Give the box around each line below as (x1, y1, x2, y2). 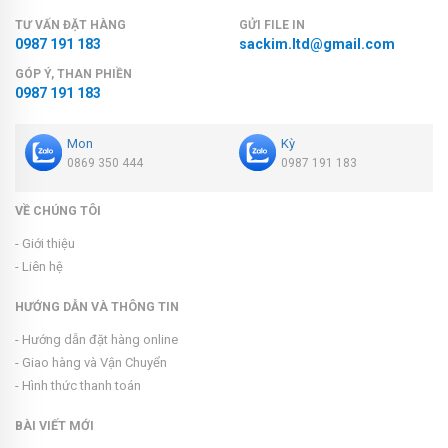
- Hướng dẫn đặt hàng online (15, 332, 178, 348)
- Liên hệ (15, 259, 63, 275)
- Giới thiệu (15, 236, 75, 252)
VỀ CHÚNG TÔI (15, 203, 101, 219)
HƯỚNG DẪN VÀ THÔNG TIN (15, 299, 179, 315)
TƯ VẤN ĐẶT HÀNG (15, 18, 126, 33)
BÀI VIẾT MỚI (15, 418, 94, 434)
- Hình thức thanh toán (15, 378, 141, 394)
